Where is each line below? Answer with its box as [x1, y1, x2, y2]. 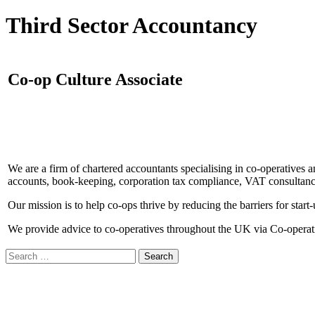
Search [5, 247, 35, 260]
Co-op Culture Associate [8, 70, 183, 89]
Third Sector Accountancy [6, 13, 257, 39]
